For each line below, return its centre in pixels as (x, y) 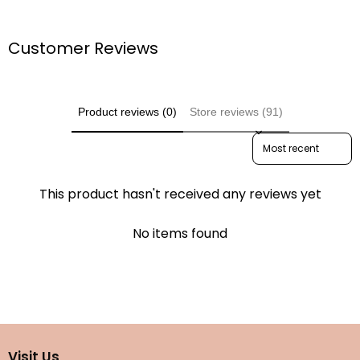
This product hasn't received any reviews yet (180, 194)
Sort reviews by (288, 139)
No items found (180, 233)
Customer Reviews (83, 48)
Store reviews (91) (236, 112)
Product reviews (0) (127, 112)
